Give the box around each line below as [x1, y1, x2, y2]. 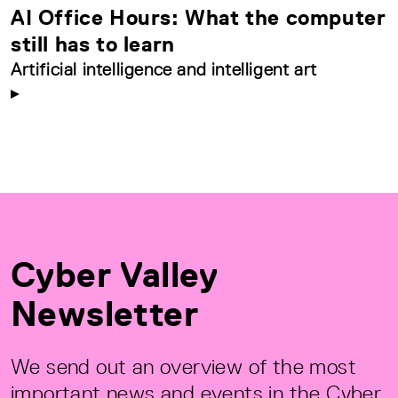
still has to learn [11, 31, 175, 56]
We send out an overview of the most [11, 354, 356, 378]
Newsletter [11, 292, 198, 334]
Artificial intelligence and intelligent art [11, 59, 317, 79]
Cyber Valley [11, 253, 219, 295]
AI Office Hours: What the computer [11, 4, 386, 29]
